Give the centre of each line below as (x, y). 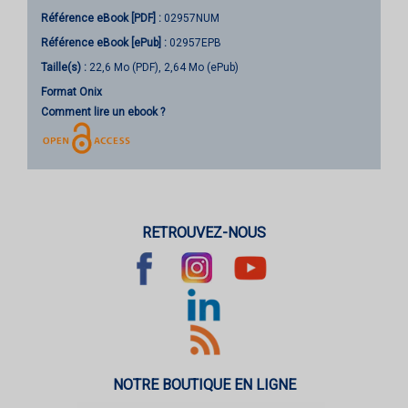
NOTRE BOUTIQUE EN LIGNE (204, 384)
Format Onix (71, 92)
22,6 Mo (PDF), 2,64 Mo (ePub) (163, 68)
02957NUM (190, 19)
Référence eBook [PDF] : (101, 19)
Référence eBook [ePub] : (104, 43)
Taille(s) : (64, 68)
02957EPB (194, 43)
